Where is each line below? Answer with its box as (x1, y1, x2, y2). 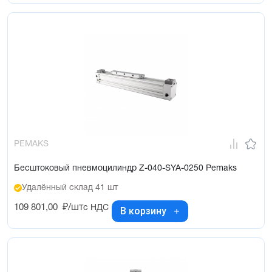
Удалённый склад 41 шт (22, 183, 118, 192)
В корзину (120, 205, 166, 217)
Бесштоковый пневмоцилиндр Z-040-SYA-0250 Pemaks (14, 164, 237, 172)
